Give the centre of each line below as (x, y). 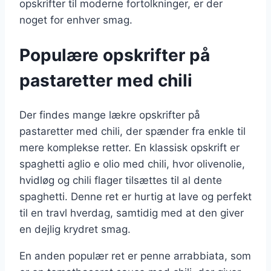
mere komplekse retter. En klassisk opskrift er (129, 148)
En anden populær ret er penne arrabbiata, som (135, 256)
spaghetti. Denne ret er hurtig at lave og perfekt (135, 197)
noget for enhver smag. (76, 20)
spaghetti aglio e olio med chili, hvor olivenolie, (132, 164)
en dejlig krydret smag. (75, 230)
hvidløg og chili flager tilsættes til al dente (121, 181)
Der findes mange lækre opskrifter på (110, 115)
